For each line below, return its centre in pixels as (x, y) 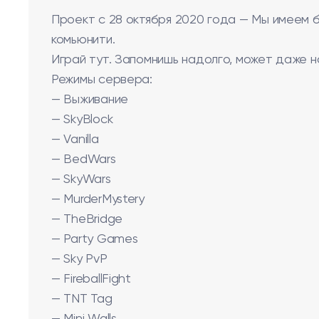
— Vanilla (75, 140)
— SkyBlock (82, 120)
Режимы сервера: (102, 80)
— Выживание (90, 100)
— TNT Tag (82, 299)
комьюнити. (83, 40)
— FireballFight (91, 279)
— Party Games (95, 239)
